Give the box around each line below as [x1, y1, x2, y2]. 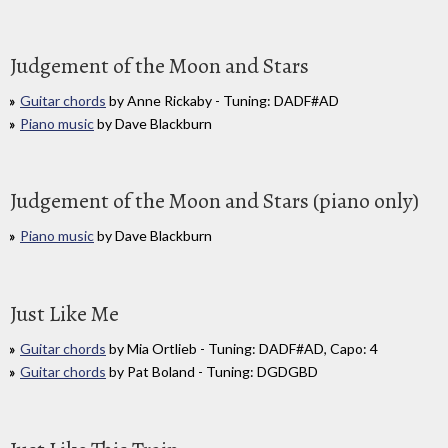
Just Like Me [10, 299, 119, 330]
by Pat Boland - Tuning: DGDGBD [106, 363, 318, 381]
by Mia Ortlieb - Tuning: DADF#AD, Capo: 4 [106, 340, 378, 358]
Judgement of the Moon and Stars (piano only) [10, 186, 419, 217]
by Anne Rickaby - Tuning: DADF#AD [106, 91, 339, 109]
